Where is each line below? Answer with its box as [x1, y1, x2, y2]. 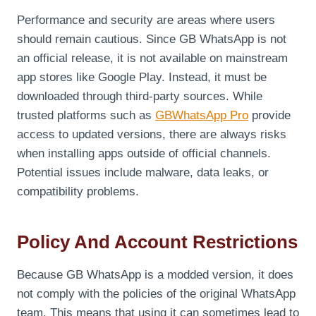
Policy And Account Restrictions [17, 231, 298, 253]
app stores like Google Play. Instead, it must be [17, 71, 267, 85]
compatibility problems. [17, 185, 139, 199]
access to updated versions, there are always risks [17, 128, 286, 142]
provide [248, 109, 291, 123]
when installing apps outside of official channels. [17, 147, 271, 161]
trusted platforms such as [17, 109, 155, 123]
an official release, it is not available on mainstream [17, 51, 288, 66]
